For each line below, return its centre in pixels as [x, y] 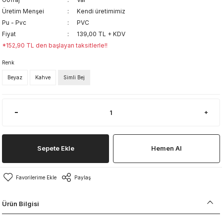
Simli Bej [74, 77]
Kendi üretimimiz [101, 11]
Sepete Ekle [55, 148]
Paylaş [83, 177]
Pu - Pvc [14, 23]
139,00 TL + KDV [101, 34]
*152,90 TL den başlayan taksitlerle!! [55, 45]
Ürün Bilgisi [21, 204]
